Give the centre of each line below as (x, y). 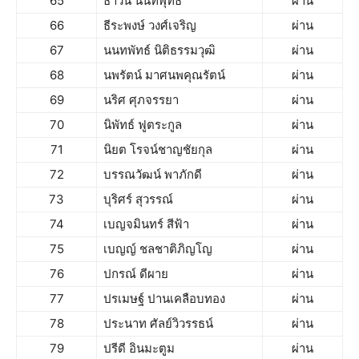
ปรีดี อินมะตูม (139, 348)
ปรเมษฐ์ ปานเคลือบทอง (164, 298)
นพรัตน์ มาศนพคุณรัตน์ (164, 75)
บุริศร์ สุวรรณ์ (138, 199)
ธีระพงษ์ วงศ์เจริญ (150, 25)
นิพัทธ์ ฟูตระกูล (143, 125)
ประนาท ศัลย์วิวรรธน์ (158, 323)
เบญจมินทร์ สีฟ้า (146, 224)
